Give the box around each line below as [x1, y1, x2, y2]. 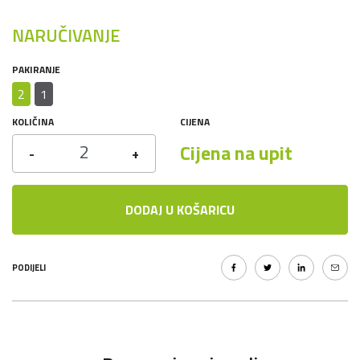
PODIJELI [12, 261, 46, 274]
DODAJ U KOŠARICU [125, 200, 235, 219]
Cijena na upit [180, 138, 292, 167]
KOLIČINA [12, 114, 54, 129]
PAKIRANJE [12, 62, 60, 77]
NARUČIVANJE [12, 22, 120, 49]
